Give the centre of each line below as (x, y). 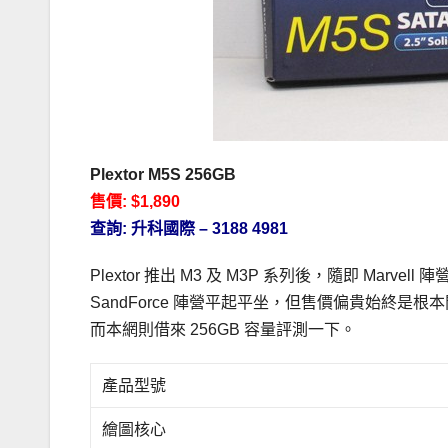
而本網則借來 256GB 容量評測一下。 (223, 330)
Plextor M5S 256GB (163, 175)
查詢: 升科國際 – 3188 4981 (189, 229)
